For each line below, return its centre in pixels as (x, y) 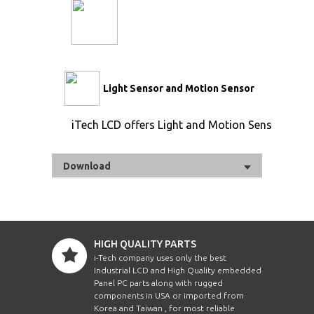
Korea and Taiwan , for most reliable (164, 308)
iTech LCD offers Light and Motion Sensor (177, 124)
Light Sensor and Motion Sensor (179, 88)
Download (87, 166)
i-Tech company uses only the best (160, 257)
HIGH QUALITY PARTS (145, 244)
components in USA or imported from (169, 295)
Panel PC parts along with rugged (158, 282)
